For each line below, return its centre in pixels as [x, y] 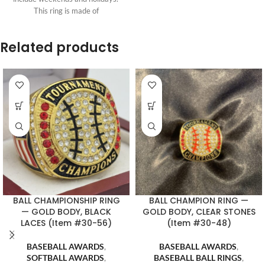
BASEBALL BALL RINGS [198, 258]
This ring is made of [66, 11]
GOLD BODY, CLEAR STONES [199, 212]
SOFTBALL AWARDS [65, 258]
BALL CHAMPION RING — [199, 201]
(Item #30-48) [199, 223]
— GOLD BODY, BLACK [66, 212]
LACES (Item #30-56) [66, 223]
